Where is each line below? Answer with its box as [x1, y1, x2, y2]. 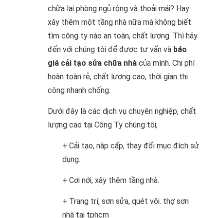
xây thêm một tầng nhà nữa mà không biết [48, 18, 191, 27]
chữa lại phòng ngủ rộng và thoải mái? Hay [48, 4, 189, 14]
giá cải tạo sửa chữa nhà [48, 58, 137, 68]
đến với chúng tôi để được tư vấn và [48, 45, 173, 54]
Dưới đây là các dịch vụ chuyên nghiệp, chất [48, 107, 196, 116]
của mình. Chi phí [137, 58, 195, 68]
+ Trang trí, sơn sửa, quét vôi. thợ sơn [62, 197, 189, 206]
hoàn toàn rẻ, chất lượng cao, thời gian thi [48, 72, 188, 82]
